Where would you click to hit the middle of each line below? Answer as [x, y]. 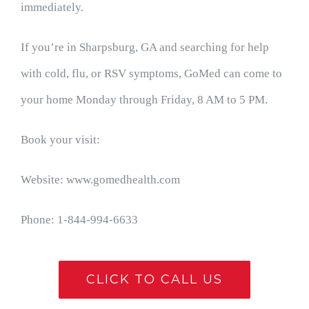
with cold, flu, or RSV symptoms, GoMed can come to [151, 74]
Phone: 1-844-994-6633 [79, 220]
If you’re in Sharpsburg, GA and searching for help [144, 48]
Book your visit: [60, 140]
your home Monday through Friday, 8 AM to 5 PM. [144, 100]
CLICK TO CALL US [154, 280]
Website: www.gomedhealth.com [100, 180]
